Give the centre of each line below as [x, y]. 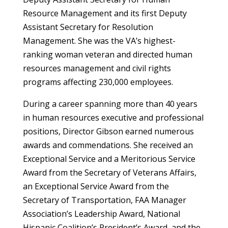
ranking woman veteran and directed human [107, 54]
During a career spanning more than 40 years [110, 104]
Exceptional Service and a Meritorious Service [109, 159]
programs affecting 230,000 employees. [98, 82]
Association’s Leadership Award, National [101, 213]
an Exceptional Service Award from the [96, 186]
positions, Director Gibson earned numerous [108, 131]
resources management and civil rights [97, 68]
